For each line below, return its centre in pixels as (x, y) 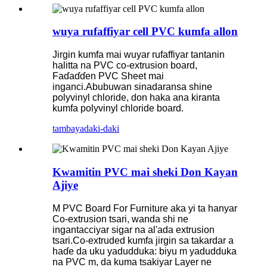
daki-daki (102, 129)
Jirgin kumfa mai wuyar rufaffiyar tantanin (139, 55)
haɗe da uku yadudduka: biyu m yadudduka (145, 251)
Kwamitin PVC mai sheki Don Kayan (145, 172)
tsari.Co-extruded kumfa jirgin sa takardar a (143, 240)
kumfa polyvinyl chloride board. (118, 108)
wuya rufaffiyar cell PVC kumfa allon (145, 32)
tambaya (68, 129)
